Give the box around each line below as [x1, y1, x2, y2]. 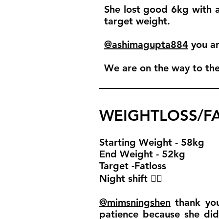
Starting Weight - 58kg [99, 136, 204, 148]
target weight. [104, 15, 170, 27]
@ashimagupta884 [104, 39, 188, 50]
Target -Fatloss [99, 160, 166, 172]
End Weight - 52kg [99, 148, 185, 160]
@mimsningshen [99, 197, 171, 208]
